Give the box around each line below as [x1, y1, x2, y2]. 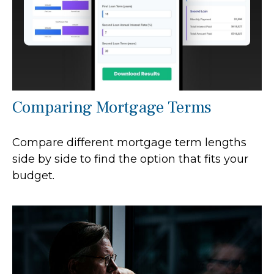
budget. [12, 169, 54, 182]
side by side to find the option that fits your [12, 152, 248, 166]
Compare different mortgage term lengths [12, 136, 246, 149]
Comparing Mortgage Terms [12, 97, 212, 118]
